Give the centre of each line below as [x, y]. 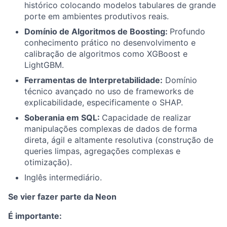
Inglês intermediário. [63, 177]
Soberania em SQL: [63, 117]
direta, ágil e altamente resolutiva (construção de [119, 140]
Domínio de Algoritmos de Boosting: [97, 31]
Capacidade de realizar [146, 117]
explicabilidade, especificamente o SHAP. [104, 102]
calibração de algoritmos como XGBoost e [106, 53]
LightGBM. [44, 65]
